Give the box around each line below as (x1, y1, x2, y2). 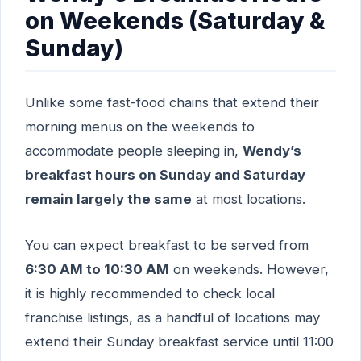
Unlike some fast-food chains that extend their (25, 94, 319, 111)
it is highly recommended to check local (25, 284, 275, 301)
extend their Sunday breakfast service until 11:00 (25, 333, 334, 350)
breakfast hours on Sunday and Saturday (25, 167, 305, 184)
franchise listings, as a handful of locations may (25, 309, 320, 326)
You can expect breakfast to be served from (25, 236, 309, 253)
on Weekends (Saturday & (25, 6, 325, 35)
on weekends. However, (169, 260, 329, 277)
